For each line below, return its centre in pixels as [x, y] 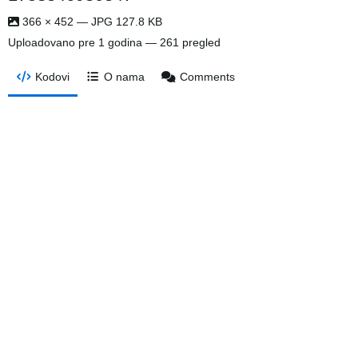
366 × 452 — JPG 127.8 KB [91, 22]
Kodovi [52, 77]
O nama [125, 77]
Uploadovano [43, 42]
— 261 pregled [181, 42]
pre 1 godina [110, 42]
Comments [207, 77]
